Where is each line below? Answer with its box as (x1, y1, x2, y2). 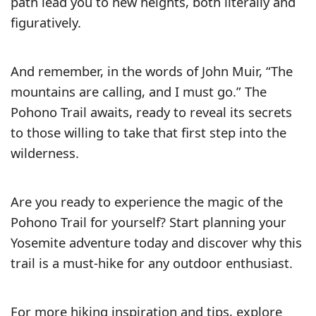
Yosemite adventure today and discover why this (11, 233, 302, 252)
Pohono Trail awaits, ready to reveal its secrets (11, 103, 292, 121)
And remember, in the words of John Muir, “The (11, 62, 293, 80)
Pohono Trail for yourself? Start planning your (11, 213, 286, 231)
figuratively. (11, 13, 81, 32)
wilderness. (11, 144, 79, 162)
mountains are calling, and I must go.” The (11, 83, 267, 101)
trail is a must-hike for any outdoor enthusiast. (11, 254, 293, 272)
